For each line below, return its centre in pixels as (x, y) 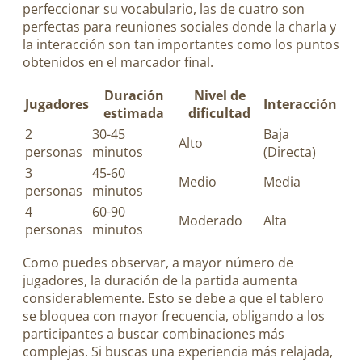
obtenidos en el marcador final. (118, 62)
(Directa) (290, 152)
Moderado (210, 220)
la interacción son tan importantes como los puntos (181, 44)
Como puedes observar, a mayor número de (158, 263)
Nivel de (219, 95)
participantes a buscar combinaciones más (154, 334)
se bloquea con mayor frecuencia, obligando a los (174, 316)
